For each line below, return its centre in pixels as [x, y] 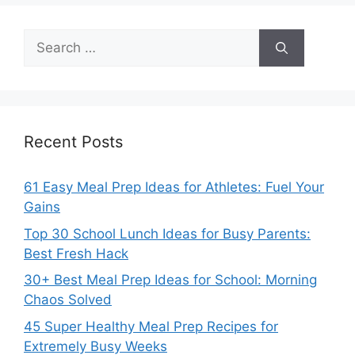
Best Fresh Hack [76, 253]
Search [45, 38]
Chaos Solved [68, 300]
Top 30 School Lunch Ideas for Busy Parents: [167, 233]
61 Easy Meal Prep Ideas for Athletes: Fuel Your [174, 187]
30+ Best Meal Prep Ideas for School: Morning [170, 280]
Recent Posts [73, 142]
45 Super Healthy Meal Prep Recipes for [151, 326]
